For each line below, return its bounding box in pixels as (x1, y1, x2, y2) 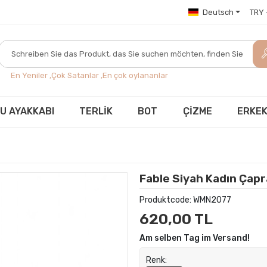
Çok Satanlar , (51, 70, 103, 80)
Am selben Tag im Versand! (139, 233, 250, 243)
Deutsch (202, 7, 234, 17)
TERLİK (79, 105, 113, 117)
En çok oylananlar (103, 70, 169, 80)
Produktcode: (139, 195, 193, 205)
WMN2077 (193, 195, 231, 205)
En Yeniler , (11, 70, 52, 80)
